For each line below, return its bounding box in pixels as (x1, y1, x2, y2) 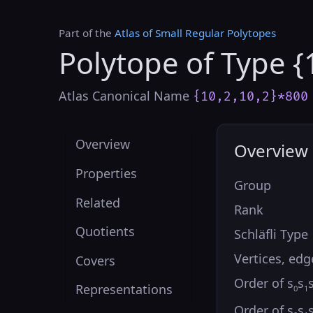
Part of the (59, 26, 115, 40)
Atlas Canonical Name (59, 87, 193, 104)
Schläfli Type (233, 225, 308, 242)
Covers (75, 252, 116, 269)
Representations (75, 281, 173, 298)
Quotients (75, 223, 136, 240)
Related (75, 194, 121, 211)
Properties (75, 165, 138, 182)
